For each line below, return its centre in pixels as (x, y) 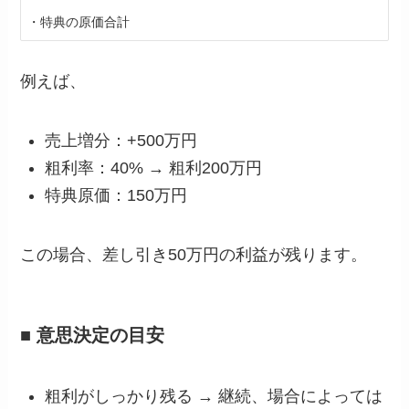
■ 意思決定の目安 (93, 336)
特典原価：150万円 (116, 196)
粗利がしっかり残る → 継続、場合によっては (214, 396)
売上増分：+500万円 (121, 140)
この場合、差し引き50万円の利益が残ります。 (194, 255)
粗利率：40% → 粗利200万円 (154, 168)
